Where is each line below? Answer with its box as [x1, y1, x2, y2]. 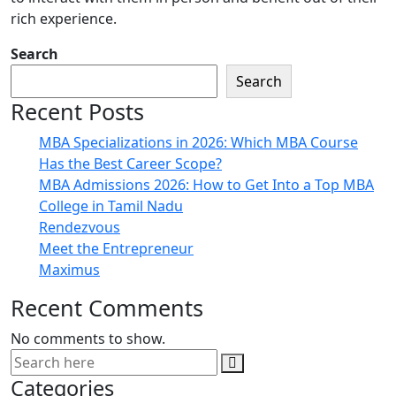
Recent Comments [11, 293, 203, 324]
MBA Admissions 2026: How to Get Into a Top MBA [39, 175, 374, 195]
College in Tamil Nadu [39, 196, 183, 217]
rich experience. [11, 9, 117, 29]
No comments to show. [11, 329, 165, 349]
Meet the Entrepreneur [39, 239, 194, 259]
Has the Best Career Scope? [39, 154, 222, 174]
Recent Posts [11, 96, 144, 127]
